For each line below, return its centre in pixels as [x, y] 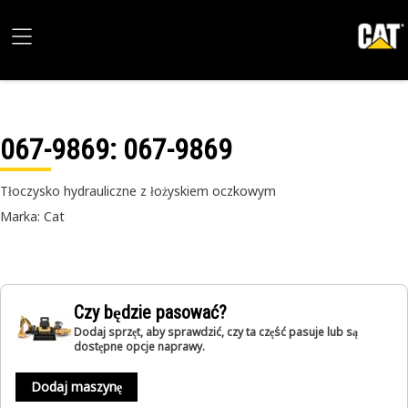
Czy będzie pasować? [150, 312]
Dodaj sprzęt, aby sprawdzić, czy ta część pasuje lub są [216, 332]
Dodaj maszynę [76, 387]
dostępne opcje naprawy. [139, 347]
